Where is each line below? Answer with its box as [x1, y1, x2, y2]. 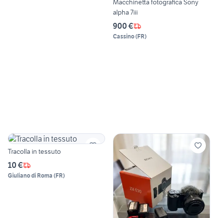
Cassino [113, 33, 134, 40]
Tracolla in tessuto [8, 147, 61, 156]
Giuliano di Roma [8, 172, 53, 180]
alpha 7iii [113, 8, 138, 17]
